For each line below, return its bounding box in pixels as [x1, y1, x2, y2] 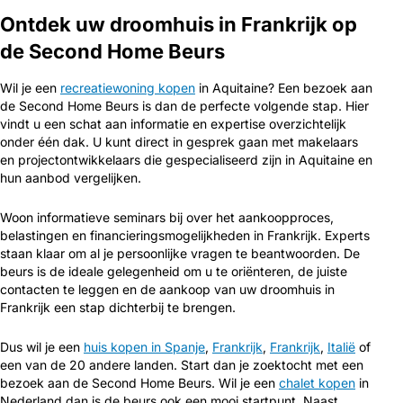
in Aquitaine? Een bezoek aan [195, 80, 372, 95]
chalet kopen [279, 375, 355, 390]
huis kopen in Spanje [84, 339, 205, 354]
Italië [327, 339, 355, 354]
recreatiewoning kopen [60, 80, 195, 95]
